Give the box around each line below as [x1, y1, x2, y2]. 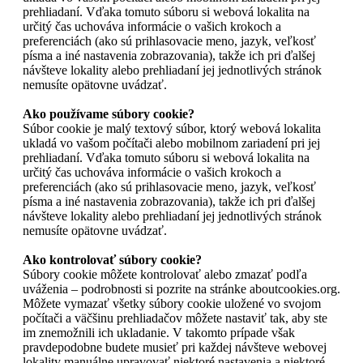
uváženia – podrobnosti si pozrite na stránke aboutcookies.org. [23, 281, 340, 296]
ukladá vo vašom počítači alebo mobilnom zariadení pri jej [23, 135, 320, 150]
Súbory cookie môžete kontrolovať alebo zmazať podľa [23, 267, 307, 281]
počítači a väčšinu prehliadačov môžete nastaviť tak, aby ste [23, 310, 327, 325]
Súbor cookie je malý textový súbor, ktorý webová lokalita [23, 121, 321, 135]
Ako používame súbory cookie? [23, 106, 194, 121]
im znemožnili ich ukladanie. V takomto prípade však [23, 325, 295, 340]
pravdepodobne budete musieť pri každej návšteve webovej [23, 340, 327, 354]
